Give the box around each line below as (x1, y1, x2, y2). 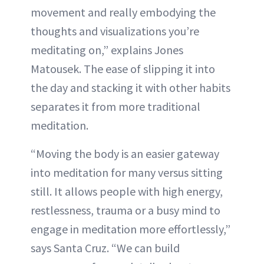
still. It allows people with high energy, (31, 184, 223, 199)
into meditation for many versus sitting (31, 165, 223, 180)
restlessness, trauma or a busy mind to (31, 203, 220, 217)
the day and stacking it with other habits (31, 80, 230, 95)
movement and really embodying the (31, 5, 216, 19)
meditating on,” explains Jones (31, 42, 183, 57)
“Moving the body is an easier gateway (31, 146, 219, 161)
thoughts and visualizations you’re (31, 24, 199, 38)
